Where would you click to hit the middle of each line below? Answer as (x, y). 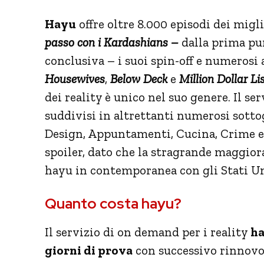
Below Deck (139, 78)
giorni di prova (89, 250)
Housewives (75, 78)
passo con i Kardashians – (113, 42)
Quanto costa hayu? (113, 203)
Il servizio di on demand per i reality (148, 232)
